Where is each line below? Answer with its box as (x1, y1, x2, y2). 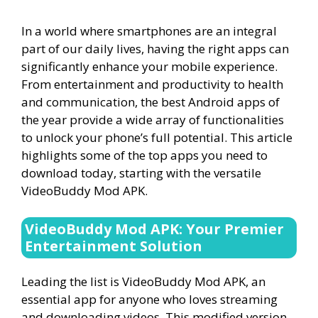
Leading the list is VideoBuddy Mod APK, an (21, 273, 265, 290)
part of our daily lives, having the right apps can (21, 40, 289, 57)
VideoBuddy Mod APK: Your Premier (25, 219, 284, 238)
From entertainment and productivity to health (21, 75, 283, 92)
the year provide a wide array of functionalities (21, 111, 284, 128)
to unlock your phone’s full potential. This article (21, 128, 292, 146)
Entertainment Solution (25, 236, 202, 256)
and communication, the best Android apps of (21, 93, 280, 110)
